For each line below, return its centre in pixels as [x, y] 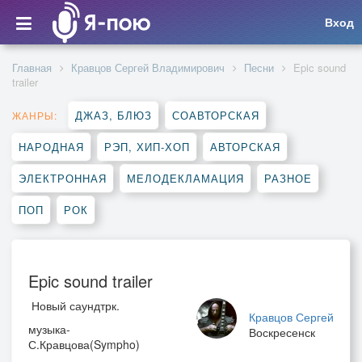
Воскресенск [282, 332]
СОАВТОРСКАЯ [216, 115]
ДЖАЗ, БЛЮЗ [114, 115]
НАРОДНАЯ [51, 147]
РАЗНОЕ [288, 178]
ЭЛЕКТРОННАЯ [63, 178]
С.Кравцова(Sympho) [84, 344]
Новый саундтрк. [76, 305]
